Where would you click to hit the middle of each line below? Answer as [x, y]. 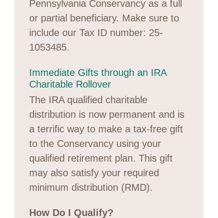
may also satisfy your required [94, 173]
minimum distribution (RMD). [91, 187]
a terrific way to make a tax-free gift [106, 129]
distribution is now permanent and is [107, 114]
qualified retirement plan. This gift [101, 158]
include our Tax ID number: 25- [96, 32]
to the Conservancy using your [95, 143]
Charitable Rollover [70, 84]
